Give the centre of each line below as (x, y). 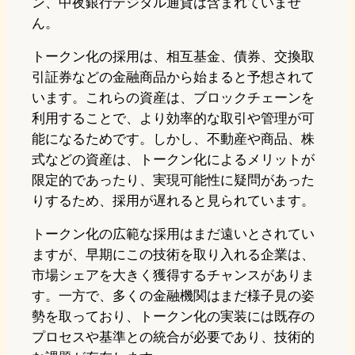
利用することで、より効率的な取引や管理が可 (173, 118)
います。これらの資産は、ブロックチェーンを (173, 98)
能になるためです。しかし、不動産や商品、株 (173, 139)
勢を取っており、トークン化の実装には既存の (173, 317)
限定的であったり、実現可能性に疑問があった (173, 180)
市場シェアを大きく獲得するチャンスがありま (173, 275)
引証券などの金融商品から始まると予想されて (173, 77)
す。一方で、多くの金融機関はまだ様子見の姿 (173, 296)
